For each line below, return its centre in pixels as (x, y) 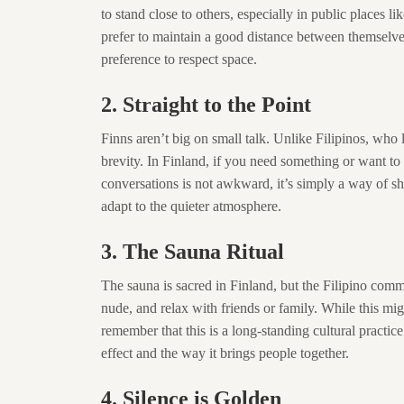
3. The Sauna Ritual (193, 252)
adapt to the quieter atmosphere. (191, 206)
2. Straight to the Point (206, 105)
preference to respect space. (179, 59)
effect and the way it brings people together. (225, 353)
